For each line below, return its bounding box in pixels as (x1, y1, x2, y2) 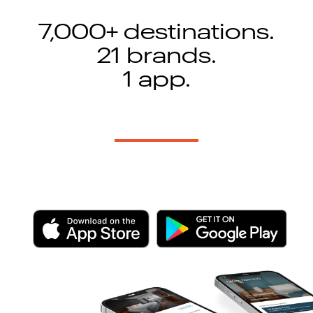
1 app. (122, 69, 191, 91)
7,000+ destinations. (38, 22, 275, 43)
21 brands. (96, 45, 217, 67)
